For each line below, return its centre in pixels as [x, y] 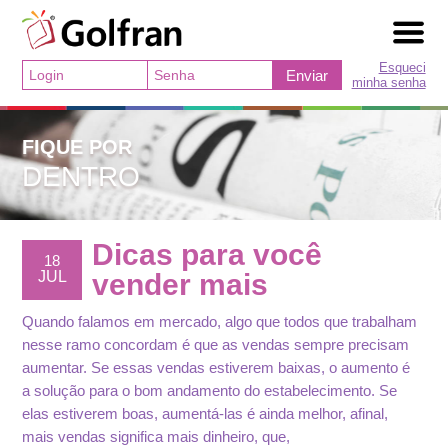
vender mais [180, 284]
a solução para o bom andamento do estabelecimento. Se [210, 390]
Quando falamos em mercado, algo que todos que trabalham [220, 321]
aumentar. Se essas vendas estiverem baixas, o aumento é [216, 367]
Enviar [306, 75]
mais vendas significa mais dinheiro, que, [156, 436]
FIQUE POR [77, 147]
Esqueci [402, 67]
